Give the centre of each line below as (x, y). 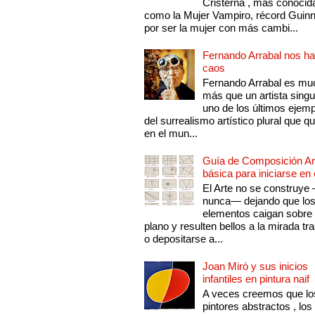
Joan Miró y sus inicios (256, 266)
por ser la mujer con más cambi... (221, 28)
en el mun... (171, 134)
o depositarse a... (184, 239)
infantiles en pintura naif (256, 279)
